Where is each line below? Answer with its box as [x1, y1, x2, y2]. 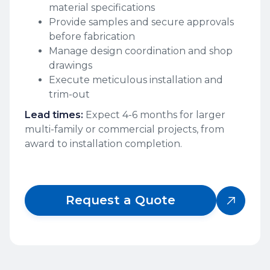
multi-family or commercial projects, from [25, 124, 224, 136]
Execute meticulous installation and [49, 74, 223, 86]
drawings [49, 60, 92, 72]
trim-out [49, 89, 90, 101]
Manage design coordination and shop [49, 45, 233, 57]
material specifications [49, 2, 155, 14]
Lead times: [25, 109, 83, 121]
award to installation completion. [25, 138, 182, 150]
